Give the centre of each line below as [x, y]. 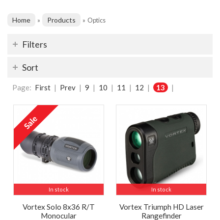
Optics [96, 20]
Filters [35, 44]
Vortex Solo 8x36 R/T [59, 207]
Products [61, 20]
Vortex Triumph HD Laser [161, 207]
